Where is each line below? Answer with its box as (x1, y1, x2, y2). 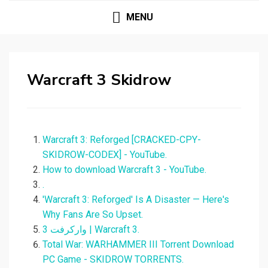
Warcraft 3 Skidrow (27, 69, 171, 91)
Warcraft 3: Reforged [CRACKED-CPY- (42, 134, 201, 146)
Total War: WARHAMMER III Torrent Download (42, 239, 234, 251)
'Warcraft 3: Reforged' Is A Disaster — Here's (42, 194, 229, 206)
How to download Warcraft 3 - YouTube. (42, 164, 206, 176)
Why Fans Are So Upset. (42, 209, 143, 221)
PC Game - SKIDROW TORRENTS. (42, 254, 184, 266)
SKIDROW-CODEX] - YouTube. (42, 149, 167, 161)
